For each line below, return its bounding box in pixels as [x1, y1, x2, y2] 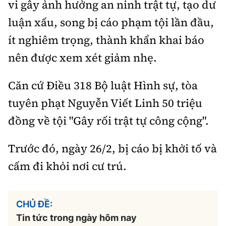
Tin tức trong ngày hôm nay [16, 212, 137, 223]
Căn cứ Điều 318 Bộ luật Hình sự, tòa [8, 78, 198, 93]
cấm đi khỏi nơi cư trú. [8, 158, 127, 174]
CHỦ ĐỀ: [16, 199, 52, 210]
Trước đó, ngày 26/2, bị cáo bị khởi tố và [8, 141, 217, 156]
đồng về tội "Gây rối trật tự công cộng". [8, 113, 211, 129]
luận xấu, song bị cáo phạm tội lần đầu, [8, 15, 214, 30]
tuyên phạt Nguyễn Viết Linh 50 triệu [8, 95, 202, 111]
